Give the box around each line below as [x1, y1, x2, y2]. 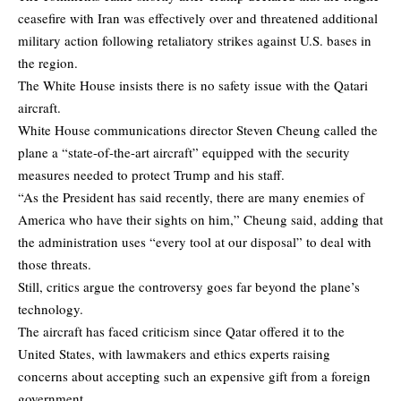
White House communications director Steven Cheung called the [18, 120, 378, 139]
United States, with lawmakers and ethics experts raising [18, 344, 330, 363]
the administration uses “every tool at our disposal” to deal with [18, 232, 371, 251]
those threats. [18, 254, 91, 273]
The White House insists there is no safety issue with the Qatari [18, 75, 368, 94]
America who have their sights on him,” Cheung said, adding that [18, 209, 383, 228]
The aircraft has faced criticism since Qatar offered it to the [18, 321, 345, 340]
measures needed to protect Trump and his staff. [18, 165, 285, 183]
